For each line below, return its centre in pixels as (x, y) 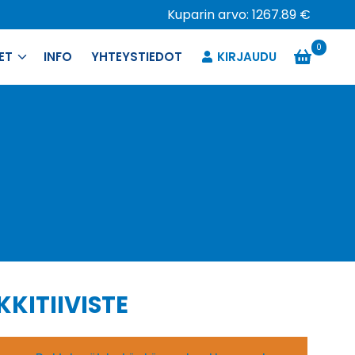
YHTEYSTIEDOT (137, 57)
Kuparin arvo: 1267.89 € (239, 15)
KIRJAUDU (246, 57)
